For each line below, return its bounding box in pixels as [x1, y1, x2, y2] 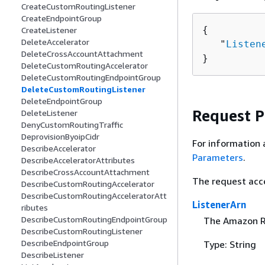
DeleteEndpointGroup [21, 96, 102, 106]
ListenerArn [192, 199, 246, 211]
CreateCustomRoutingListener [21, 1, 135, 12]
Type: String [203, 238, 256, 251]
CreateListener [21, 25, 77, 35]
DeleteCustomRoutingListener [21, 84, 146, 95]
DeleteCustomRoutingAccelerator [21, 60, 148, 71]
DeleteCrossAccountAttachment [21, 49, 143, 59]
